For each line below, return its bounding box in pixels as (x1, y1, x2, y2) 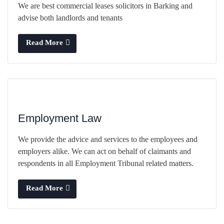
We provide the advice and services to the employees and (18, 134, 197, 143)
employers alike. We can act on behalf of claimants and (18, 146, 191, 155)
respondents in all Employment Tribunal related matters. (18, 158, 193, 167)
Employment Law (18, 111, 101, 124)
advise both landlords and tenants (18, 13, 122, 22)
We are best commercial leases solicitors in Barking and (18, 1, 192, 10)
